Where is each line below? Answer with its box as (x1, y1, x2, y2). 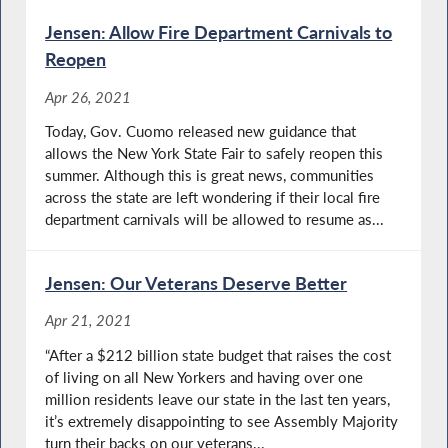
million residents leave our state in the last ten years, (45, 389, 391, 408)
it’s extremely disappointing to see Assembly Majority (45, 411, 399, 430)
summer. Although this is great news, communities (45, 166, 375, 185)
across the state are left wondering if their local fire (45, 188, 381, 207)
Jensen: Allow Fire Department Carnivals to (45, 21, 393, 44)
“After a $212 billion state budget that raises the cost (45, 345, 392, 364)
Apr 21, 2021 (45, 311, 133, 330)
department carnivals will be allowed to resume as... (45, 210, 385, 229)
